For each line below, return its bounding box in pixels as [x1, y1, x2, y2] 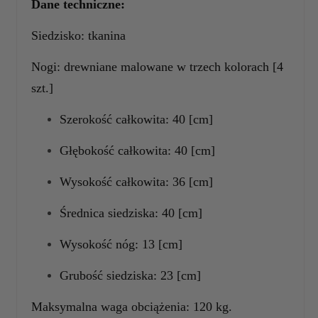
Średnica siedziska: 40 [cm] [60, 205, 202, 220]
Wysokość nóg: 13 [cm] [60, 236, 182, 251]
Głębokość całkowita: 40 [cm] [60, 143, 215, 158]
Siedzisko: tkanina [31, 28, 126, 43]
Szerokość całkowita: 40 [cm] [60, 111, 213, 126]
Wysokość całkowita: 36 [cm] [60, 174, 213, 189]
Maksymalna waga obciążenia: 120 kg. [31, 299, 232, 314]
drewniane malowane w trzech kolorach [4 [64, 59, 283, 74]
